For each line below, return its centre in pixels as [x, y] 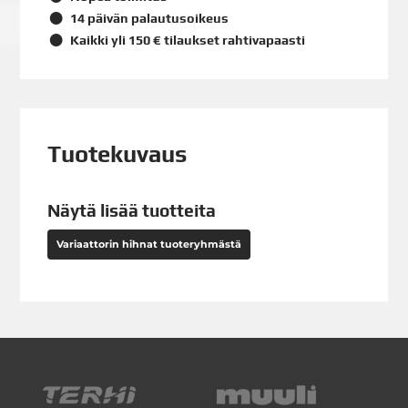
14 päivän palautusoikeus [148, 18]
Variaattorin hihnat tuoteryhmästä [149, 244]
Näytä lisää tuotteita [132, 210]
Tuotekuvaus [117, 153]
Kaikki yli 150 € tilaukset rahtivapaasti [187, 40]
